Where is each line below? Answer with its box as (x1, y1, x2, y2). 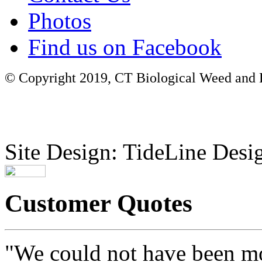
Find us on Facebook (28, 34, 222, 60)
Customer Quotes (5, 189, 192, 217)
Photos (28, 8, 91, 33)
